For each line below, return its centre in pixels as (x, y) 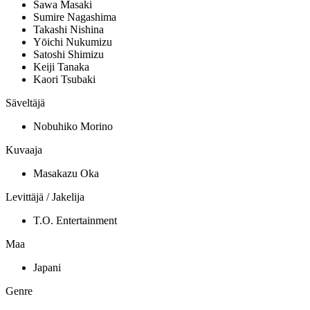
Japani (47, 268)
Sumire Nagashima (75, 17)
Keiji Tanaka (61, 67)
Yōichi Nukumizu (73, 42)
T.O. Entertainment (75, 221)
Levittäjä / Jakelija (45, 197)
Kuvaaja (24, 150)
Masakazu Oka (66, 174)
